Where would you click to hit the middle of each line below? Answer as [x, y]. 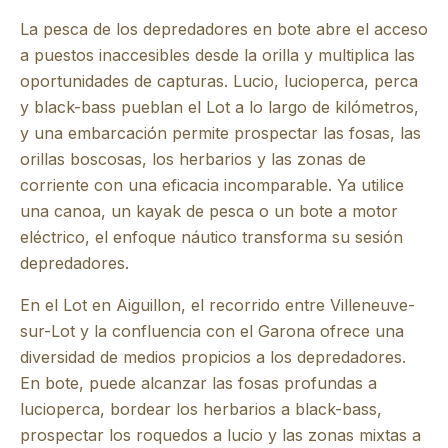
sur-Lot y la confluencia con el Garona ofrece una [212, 330]
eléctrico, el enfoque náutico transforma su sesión [211, 236]
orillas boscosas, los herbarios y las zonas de [193, 158]
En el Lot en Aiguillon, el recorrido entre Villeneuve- [217, 304]
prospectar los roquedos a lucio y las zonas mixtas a [220, 434]
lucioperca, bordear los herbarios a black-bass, [201, 408]
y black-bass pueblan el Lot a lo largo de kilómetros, [219, 106]
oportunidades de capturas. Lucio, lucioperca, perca [219, 80]
